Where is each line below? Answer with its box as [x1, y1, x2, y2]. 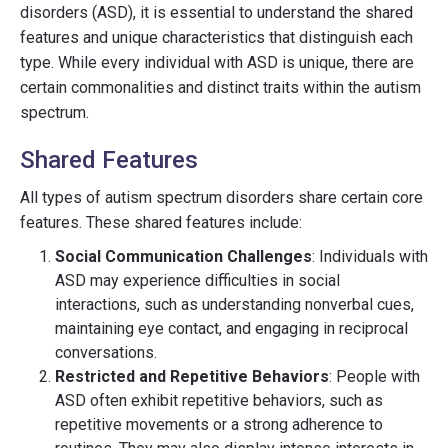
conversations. [55, 343, 157, 362]
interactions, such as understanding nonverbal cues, [55, 295, 414, 314]
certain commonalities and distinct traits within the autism [20, 78, 421, 97]
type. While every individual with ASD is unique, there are [20, 53, 414, 72]
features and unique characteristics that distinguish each [20, 28, 413, 47]
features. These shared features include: [20, 213, 302, 232]
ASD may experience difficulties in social [55, 271, 340, 290]
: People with [329, 367, 420, 386]
